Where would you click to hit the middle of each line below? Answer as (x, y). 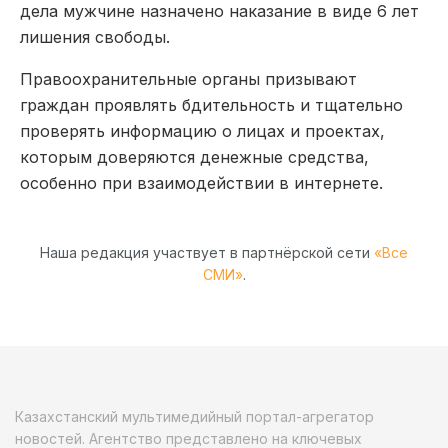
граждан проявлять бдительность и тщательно (211, 104)
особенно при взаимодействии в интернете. (201, 182)
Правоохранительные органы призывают (188, 78)
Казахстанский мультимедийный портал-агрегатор (194, 416)
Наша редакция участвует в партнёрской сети (207, 252)
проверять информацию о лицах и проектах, (202, 130)
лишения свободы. (95, 36)
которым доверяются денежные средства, (194, 156)
